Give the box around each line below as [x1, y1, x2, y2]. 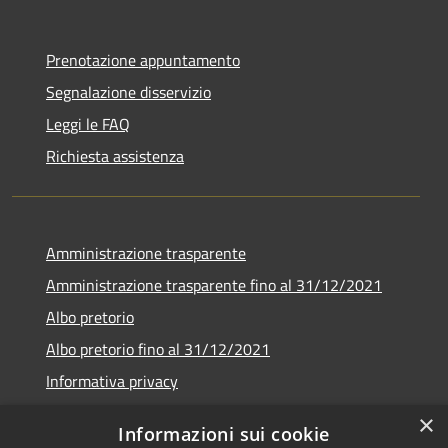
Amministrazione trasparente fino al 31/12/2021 [46, 273, 382, 298]
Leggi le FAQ [46, 112, 130, 137]
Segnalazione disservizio [46, 80, 211, 105]
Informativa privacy [46, 369, 178, 394]
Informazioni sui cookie [118, 422, 330, 446]
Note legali [46, 401, 119, 426]
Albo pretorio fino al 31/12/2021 [46, 337, 270, 362]
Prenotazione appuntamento [46, 48, 240, 73]
